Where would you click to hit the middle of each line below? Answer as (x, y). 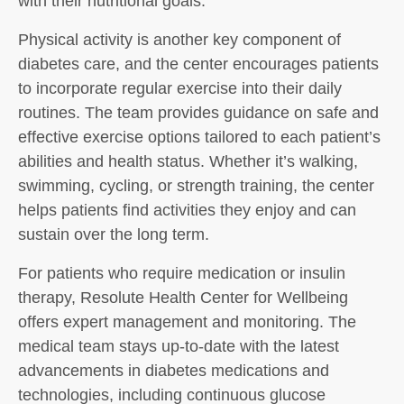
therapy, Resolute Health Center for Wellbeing (183, 298)
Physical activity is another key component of (179, 40)
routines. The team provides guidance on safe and (198, 113)
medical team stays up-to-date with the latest (179, 346)
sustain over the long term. (114, 234)
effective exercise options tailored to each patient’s (199, 137)
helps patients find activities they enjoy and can (187, 210)
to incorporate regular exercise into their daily (180, 88)
